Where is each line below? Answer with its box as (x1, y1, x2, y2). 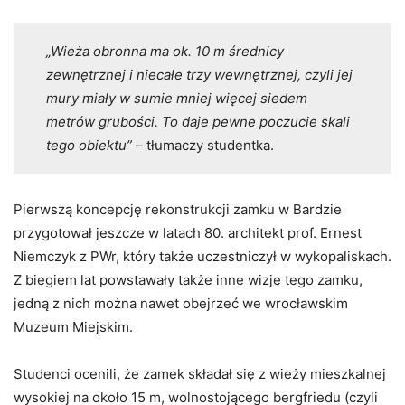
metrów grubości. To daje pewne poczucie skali (45, 112, 350, 130)
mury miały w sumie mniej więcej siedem (45, 89, 307, 107)
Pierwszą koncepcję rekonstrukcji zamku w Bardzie (14, 200, 342, 218)
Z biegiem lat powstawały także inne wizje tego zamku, (14, 270, 363, 288)
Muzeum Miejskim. (14, 317, 133, 335)
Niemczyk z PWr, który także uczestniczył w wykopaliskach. (14, 247, 391, 265)
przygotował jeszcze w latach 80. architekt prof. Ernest (14, 223, 362, 241)
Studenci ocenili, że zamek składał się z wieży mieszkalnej (14, 364, 386, 382)
